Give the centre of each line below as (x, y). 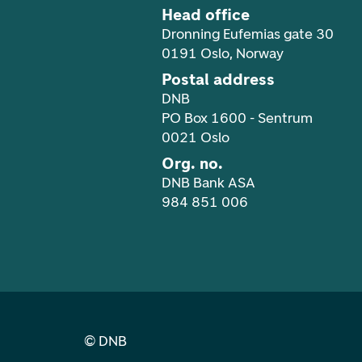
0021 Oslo (196, 137)
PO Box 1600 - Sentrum (237, 118)
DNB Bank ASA (208, 182)
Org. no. (192, 163)
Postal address (218, 79)
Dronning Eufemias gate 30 (248, 34)
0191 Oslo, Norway (223, 53)
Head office (206, 14)
